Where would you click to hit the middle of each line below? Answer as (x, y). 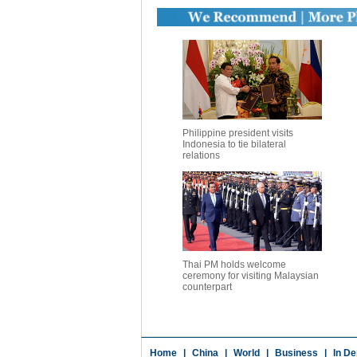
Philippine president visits (237, 133)
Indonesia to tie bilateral (234, 144)
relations (201, 155)
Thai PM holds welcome (234, 265)
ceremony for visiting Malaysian (250, 276)
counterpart (207, 287)
